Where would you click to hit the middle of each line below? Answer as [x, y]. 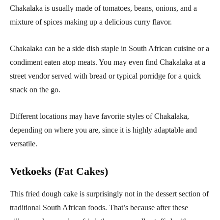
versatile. [24, 143]
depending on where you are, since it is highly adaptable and [103, 130]
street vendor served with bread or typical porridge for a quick [105, 76]
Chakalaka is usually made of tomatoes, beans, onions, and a [103, 8]
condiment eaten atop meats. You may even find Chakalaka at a [108, 62]
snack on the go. [35, 89]
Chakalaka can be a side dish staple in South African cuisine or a [110, 48]
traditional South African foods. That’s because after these [99, 207]
